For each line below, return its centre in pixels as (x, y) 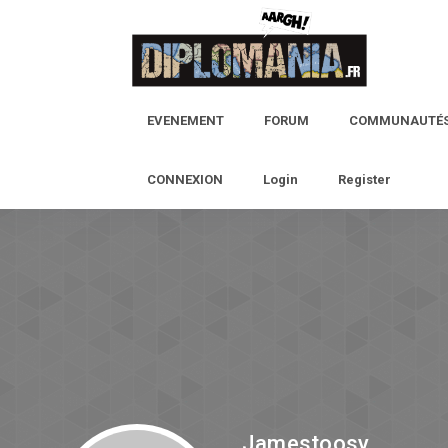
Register (364, 179)
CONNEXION (185, 179)
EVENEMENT (185, 120)
